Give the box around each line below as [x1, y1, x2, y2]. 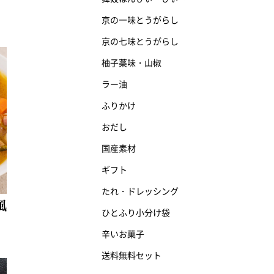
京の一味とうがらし [102, 16, 179, 25]
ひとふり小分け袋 [102, 209, 170, 218]
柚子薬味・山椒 [102, 59, 161, 68]
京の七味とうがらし [102, 37, 179, 46]
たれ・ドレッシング [102, 187, 179, 196]
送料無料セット [102, 251, 161, 261]
